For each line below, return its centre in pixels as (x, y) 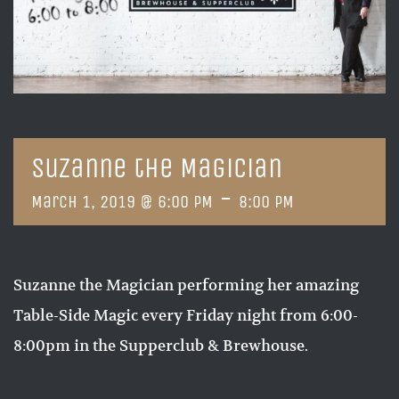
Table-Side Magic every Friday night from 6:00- (186, 316)
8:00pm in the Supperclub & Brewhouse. (161, 346)
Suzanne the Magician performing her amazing (186, 285)
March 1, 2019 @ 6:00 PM (122, 202)
